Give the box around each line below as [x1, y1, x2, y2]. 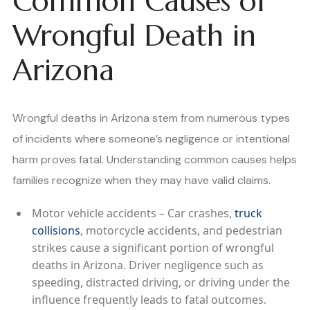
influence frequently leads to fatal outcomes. [32, 291, 266, 307]
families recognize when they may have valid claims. [12, 173, 271, 188]
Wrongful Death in [12, 17, 256, 54]
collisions [32, 222, 80, 238]
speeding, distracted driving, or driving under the [32, 274, 290, 290]
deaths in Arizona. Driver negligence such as [32, 257, 264, 273]
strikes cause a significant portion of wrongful [32, 239, 274, 255]
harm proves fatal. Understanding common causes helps [12, 152, 297, 167]
